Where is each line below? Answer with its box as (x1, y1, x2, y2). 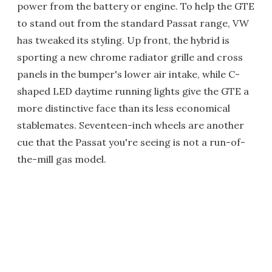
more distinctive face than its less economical (17, 101, 230, 114)
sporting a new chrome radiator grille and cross (17, 50, 243, 63)
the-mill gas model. (17, 152, 106, 165)
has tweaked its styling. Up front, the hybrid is (17, 33, 229, 46)
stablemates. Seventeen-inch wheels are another (17, 118, 244, 131)
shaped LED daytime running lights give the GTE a (17, 84, 249, 97)
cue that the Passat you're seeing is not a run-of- (17, 135, 245, 148)
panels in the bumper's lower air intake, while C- (17, 67, 240, 80)
